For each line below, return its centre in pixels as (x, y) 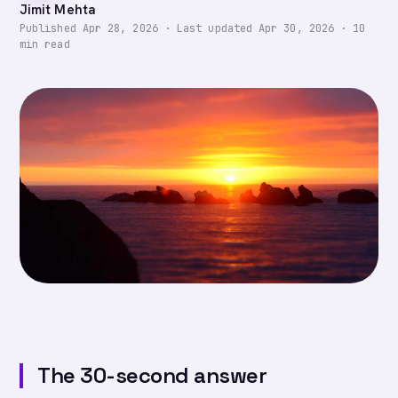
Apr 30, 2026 (297, 28)
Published (51, 28)
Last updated (218, 28)
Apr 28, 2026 (120, 28)
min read (45, 44)
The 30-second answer (152, 375)
